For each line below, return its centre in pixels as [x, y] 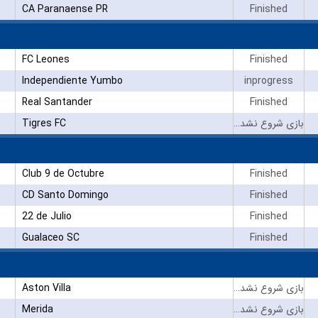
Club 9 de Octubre [63, 174]
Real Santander [57, 102]
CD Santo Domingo [65, 195]
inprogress [269, 81]
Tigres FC [44, 123]
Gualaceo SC [50, 237]
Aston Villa [46, 288]
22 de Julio [46, 216]
